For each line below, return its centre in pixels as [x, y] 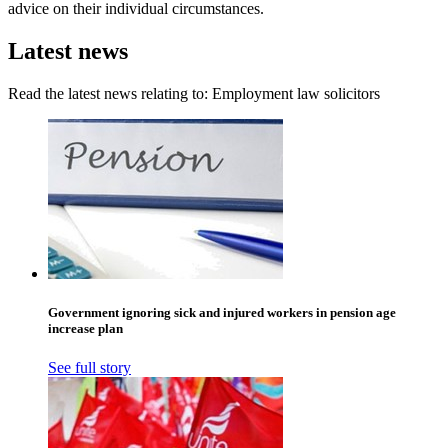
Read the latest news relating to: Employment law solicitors [194, 93]
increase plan [85, 328]
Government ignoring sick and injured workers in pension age [222, 312]
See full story [89, 368]
